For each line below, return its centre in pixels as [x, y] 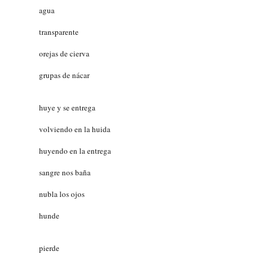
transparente [59, 32]
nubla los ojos [62, 194]
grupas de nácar [64, 75]
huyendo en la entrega [75, 150]
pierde [49, 248]
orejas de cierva [64, 53]
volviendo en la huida [75, 129]
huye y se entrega [67, 107]
